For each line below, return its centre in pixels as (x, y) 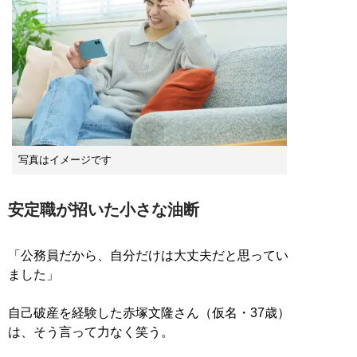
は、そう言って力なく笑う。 (91, 331)
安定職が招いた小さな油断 (104, 209)
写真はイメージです (65, 159)
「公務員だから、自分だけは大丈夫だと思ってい (148, 255)
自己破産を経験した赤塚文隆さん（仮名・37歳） (149, 312)
